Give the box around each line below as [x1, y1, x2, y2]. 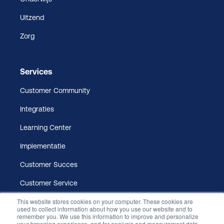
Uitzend [20, 13, 44, 21]
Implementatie [20, 141, 65, 150]
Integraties [20, 104, 54, 113]
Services [20, 66, 52, 76]
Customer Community [20, 86, 90, 94]
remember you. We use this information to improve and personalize [17, 212, 198, 220]
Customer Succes [20, 160, 77, 168]
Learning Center [20, 123, 71, 131]
